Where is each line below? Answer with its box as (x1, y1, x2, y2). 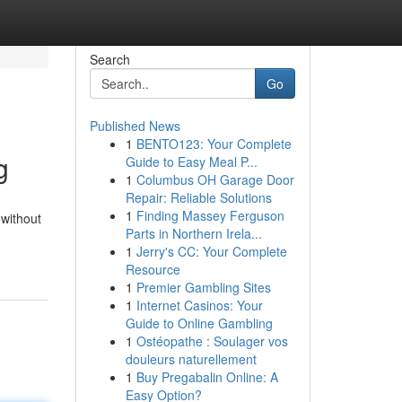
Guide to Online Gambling (125, 314, 273, 332)
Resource (125, 260, 180, 278)
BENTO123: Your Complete (135, 135, 292, 153)
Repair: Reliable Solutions (125, 188, 272, 206)
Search (89, 50, 130, 68)
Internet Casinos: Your (135, 296, 263, 314)
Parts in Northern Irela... (125, 224, 262, 242)
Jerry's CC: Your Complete (135, 242, 287, 260)
